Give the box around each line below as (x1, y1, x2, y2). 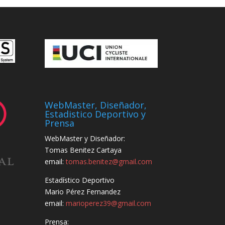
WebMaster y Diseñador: (45, 134, 126, 144)
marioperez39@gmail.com (66, 198, 152, 208)
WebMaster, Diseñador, (45, 99, 147, 111)
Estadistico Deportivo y (45, 108, 146, 121)
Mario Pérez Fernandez (45, 187, 121, 197)
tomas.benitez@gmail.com (66, 157, 153, 167)
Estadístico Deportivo (45, 175, 115, 185)
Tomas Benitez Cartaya (45, 145, 122, 155)
